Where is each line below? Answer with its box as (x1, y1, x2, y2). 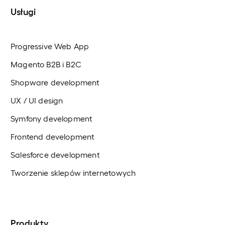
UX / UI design (11, 95, 63, 105)
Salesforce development (11, 150, 100, 160)
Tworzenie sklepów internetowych (11, 168, 136, 178)
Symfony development (11, 114, 93, 124)
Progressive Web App (11, 41, 89, 51)
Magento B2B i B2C (11, 59, 81, 69)
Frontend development (11, 132, 95, 142)
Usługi (11, 6, 36, 17)
